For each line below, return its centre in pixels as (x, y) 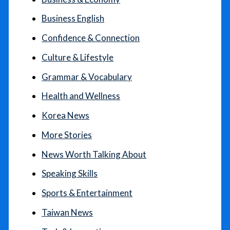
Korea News (66, 116)
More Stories (67, 135)
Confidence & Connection (91, 38)
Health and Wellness (81, 96)
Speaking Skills (70, 174)
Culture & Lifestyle (78, 57)
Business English (73, 18)
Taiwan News (68, 212)
